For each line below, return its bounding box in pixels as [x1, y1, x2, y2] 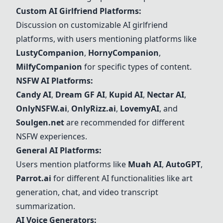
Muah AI [128, 159, 162, 170]
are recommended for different [64, 117, 185, 128]
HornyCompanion [88, 47, 159, 58]
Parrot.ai [16, 173, 51, 184]
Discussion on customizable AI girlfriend [16, 19, 168, 30]
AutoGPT [166, 159, 201, 170]
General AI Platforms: [16, 145, 102, 156]
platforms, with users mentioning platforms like [16, 33, 197, 44]
